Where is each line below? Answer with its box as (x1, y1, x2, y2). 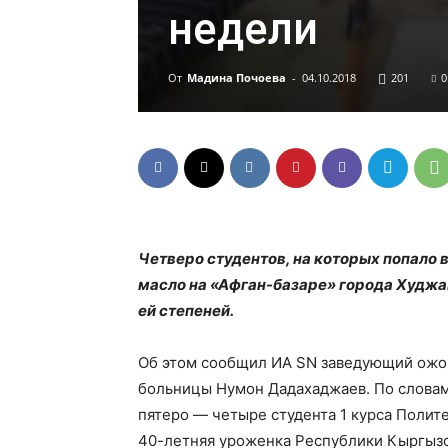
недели (168, 2, 318, 55)
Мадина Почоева (187, 69, 286, 85)
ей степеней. (138, 300, 234, 320)
